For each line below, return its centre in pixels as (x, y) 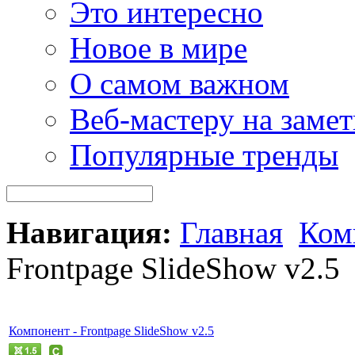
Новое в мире (158, 48)
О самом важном (179, 83)
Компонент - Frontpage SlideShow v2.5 (111, 330)
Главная (231, 232)
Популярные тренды (204, 155)
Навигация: (89, 232)
